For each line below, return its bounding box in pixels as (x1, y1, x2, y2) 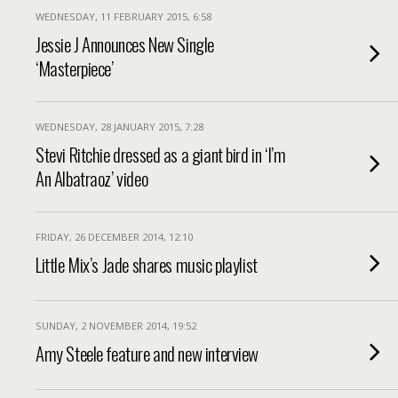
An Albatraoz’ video (36, 164, 148, 192)
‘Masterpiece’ (36, 54, 114, 82)
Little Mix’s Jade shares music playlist (36, 251, 258, 278)
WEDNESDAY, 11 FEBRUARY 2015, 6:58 (36, 10, 211, 23)
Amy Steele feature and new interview (36, 339, 259, 367)
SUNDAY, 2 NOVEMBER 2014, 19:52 (36, 319, 196, 332)
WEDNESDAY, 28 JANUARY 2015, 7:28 (36, 120, 203, 133)
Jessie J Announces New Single (36, 30, 214, 58)
